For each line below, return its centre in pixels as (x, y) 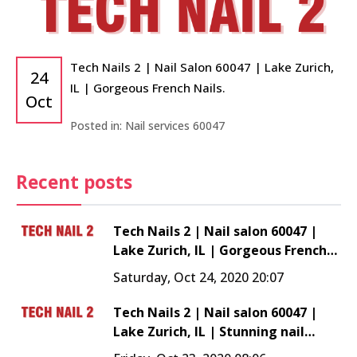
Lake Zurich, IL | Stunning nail (209, 332)
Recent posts (74, 182)
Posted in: (98, 126)
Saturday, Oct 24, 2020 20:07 (198, 278)
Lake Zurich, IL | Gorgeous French (220, 251)
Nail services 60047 (175, 126)
